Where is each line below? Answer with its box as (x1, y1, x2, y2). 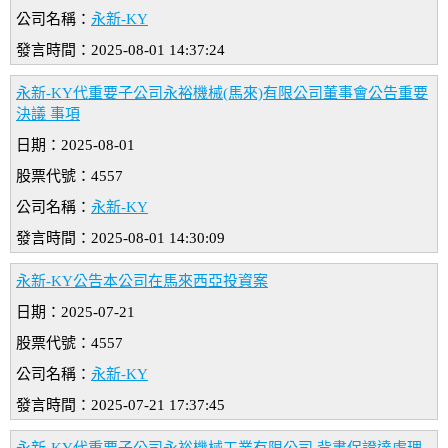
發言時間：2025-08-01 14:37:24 (16, 42, 225, 59)
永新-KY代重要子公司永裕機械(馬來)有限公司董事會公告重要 (16, 85, 428, 102)
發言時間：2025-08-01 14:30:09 (16, 230, 225, 247)
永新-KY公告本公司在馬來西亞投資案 (16, 273, 268, 290)
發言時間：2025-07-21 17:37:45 (16, 397, 225, 414)
